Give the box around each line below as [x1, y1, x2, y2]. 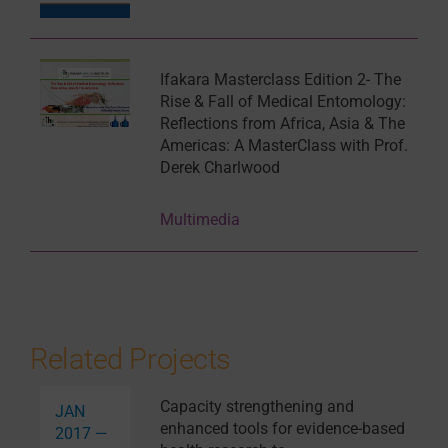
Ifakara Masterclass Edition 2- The [159, 70, 401, 90]
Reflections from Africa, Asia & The [159, 114, 405, 134]
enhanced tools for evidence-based [159, 419, 405, 439]
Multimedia [159, 210, 240, 230]
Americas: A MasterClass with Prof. [159, 136, 408, 156]
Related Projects [29, 342, 232, 377]
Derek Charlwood [159, 158, 280, 178]
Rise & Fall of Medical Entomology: [159, 92, 406, 112]
